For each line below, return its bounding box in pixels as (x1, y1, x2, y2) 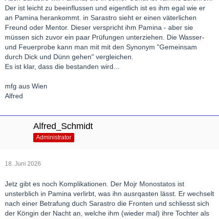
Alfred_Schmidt (33, 121, 93, 131)
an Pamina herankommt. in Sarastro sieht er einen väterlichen (5, 14, 197, 22)
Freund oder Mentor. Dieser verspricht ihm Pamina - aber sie (5, 23, 193, 32)
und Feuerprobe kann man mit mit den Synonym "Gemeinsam (5, 43, 197, 51)
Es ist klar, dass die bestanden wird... (5, 63, 119, 71)
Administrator (36, 134, 71, 141)
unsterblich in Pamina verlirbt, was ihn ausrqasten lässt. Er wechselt (5, 190, 214, 198)
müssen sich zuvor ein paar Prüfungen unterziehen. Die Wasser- (5, 33, 204, 42)
